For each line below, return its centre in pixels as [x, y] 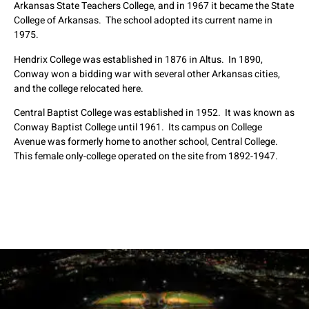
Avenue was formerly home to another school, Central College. [147, 141]
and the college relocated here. [79, 88]
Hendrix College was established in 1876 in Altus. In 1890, [138, 59]
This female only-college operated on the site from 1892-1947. [146, 156]
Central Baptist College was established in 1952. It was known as [154, 112]
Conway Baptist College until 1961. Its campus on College [138, 127]
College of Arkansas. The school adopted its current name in [143, 21]
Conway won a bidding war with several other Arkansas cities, [147, 74]
